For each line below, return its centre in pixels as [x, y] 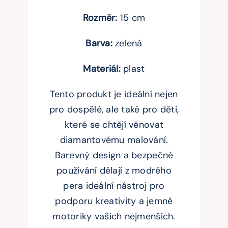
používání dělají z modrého [114, 171]
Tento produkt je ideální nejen [114, 94]
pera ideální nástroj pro [114, 186]
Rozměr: [100, 18]
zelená [127, 44]
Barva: [99, 44]
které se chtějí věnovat [114, 125]
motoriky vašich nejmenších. [114, 217]
